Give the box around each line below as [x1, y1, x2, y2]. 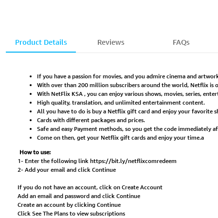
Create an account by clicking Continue [18, 200, 121, 209]
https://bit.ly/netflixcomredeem [90, 157, 177, 165]
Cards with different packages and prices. [37, 116, 145, 125]
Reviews [97, 37, 125, 47]
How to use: [19, 148, 51, 157]
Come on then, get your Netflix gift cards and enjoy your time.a [37, 133, 204, 142]
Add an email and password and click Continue [18, 192, 140, 200]
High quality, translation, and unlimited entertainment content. [37, 98, 205, 107]
